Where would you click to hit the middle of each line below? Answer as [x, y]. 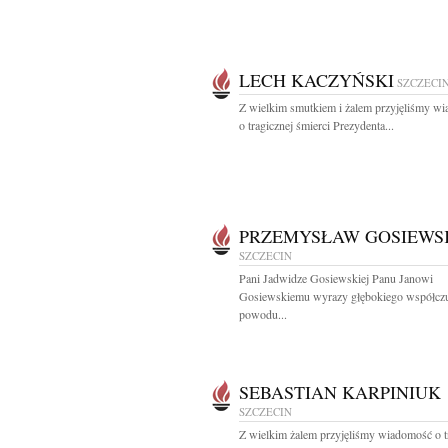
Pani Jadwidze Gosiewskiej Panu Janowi [336, 278]
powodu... [263, 314]
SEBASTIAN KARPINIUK [340, 392]
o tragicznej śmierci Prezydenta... [316, 125]
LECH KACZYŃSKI [316, 80]
